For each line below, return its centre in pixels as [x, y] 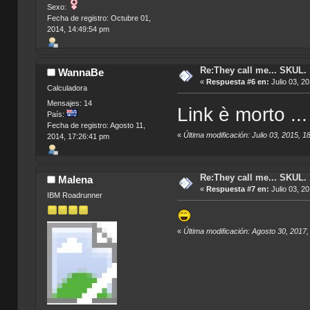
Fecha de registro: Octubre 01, [99, 18]
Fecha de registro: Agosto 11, [96, 125]
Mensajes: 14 [69, 103]
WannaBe [81, 73]
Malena [76, 180]
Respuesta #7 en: [237, 189]
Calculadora [67, 88]
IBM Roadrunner [74, 195]
